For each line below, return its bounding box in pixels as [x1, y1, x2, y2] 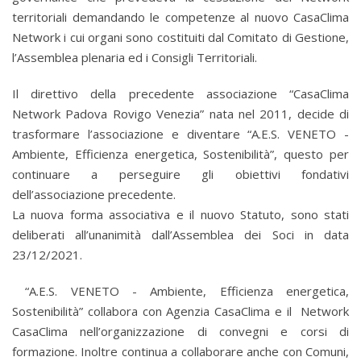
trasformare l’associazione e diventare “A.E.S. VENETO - [12, 126, 349, 142]
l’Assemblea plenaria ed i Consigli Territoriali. [12, 49, 257, 65]
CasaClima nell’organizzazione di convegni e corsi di [12, 323, 349, 339]
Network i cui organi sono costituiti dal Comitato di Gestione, [12, 29, 349, 45]
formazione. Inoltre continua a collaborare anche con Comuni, [12, 343, 349, 359]
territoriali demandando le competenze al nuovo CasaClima [12, 9, 349, 25]
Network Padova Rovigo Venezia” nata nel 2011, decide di [12, 106, 349, 122]
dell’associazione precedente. [12, 186, 176, 202]
